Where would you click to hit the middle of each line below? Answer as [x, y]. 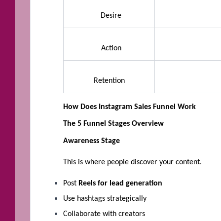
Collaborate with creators [104, 214]
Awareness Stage [92, 141]
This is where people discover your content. [132, 162]
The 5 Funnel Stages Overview [113, 124]
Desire [109, 16]
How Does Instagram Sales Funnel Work [129, 107]
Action [109, 48]
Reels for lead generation [121, 183]
